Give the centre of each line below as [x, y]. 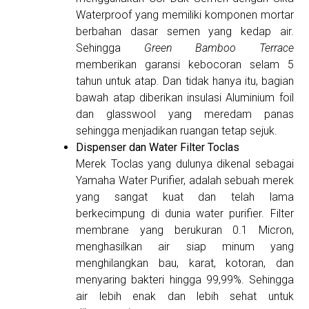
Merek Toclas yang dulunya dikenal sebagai [185, 164]
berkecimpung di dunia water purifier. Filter [185, 214]
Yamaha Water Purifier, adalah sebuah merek [185, 181]
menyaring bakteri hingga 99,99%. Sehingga [185, 280]
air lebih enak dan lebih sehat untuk [185, 297]
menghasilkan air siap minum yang [185, 247]
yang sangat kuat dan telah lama [185, 197]
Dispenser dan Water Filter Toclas [158, 148]
